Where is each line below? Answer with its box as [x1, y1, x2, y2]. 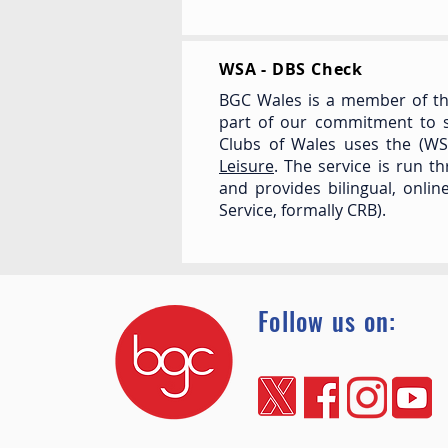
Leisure [219, 155, 274, 177]
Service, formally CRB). [219, 199, 386, 221]
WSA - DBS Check [219, 58, 363, 80]
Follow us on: [258, 302, 397, 339]
